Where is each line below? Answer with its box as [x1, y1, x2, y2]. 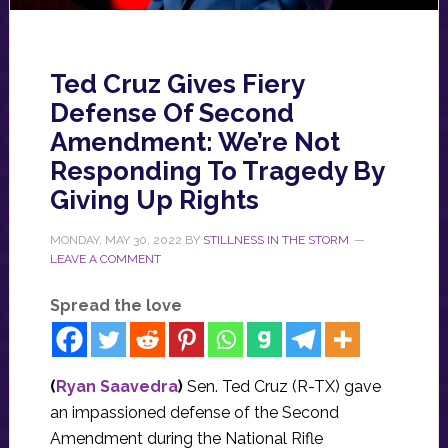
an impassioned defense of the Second [49, 403, 339, 423]
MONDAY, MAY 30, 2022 [49, 233, 182, 248]
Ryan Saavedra [55, 377, 178, 397]
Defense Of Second [49, 98, 294, 129]
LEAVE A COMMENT [49, 252, 161, 267]
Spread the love [49, 296, 182, 316]
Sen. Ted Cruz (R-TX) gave [186, 377, 381, 397]
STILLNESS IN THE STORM [202, 233, 349, 248]
